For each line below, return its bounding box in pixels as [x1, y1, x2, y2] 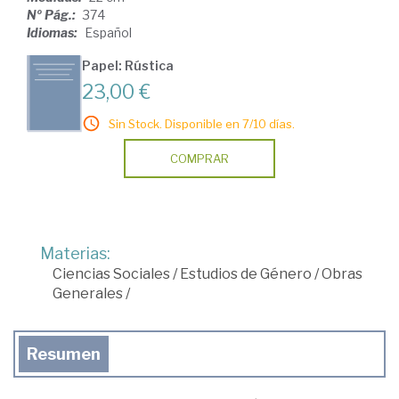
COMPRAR [170, 151, 229, 167]
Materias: [40, 244, 110, 264]
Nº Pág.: [27, 7, 78, 23]
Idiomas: [27, 25, 80, 41]
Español [85, 25, 132, 41]
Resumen [27, 345, 101, 364]
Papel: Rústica [82, 58, 174, 74]
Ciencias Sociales [53, 265, 170, 283]
